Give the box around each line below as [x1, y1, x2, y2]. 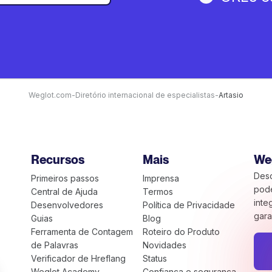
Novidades [142, 240, 186, 250]
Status [142, 253, 167, 263]
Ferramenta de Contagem [31, 226, 134, 237]
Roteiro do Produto [142, 226, 220, 237]
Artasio [219, 90, 243, 100]
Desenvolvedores [31, 200, 104, 210]
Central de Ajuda [31, 186, 98, 197]
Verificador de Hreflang [31, 253, 126, 263]
